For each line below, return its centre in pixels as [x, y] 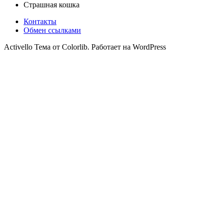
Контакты [40, 21]
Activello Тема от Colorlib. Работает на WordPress [85, 47]
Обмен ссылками [52, 30]
